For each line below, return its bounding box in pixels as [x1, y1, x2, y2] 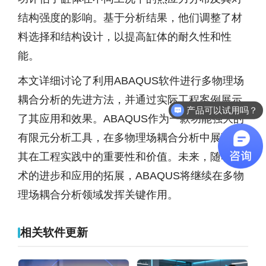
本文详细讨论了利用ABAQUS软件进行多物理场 [18, 75, 244, 87]
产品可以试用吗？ [186, 96, 258, 107]
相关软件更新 [20, 226, 88, 239]
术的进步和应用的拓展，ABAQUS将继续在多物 [18, 170, 244, 182]
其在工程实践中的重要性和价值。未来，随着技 [18, 151, 242, 163]
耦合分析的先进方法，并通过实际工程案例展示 [18, 94, 242, 106]
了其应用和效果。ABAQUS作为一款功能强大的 [18, 113, 244, 125]
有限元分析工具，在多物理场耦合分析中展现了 [18, 132, 242, 144]
